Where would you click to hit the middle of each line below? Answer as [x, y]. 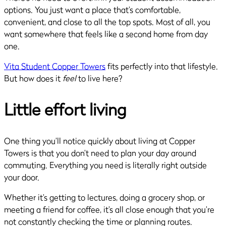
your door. [22, 177]
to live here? [101, 78]
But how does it [33, 78]
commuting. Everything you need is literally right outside [105, 165]
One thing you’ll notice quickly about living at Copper [100, 141]
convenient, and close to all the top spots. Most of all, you [107, 22]
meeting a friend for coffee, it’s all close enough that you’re [109, 210]
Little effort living [65, 109]
